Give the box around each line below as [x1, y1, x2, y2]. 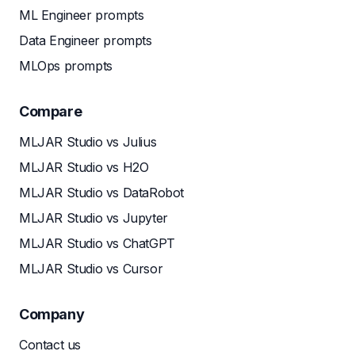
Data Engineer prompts [19, 32, 152, 48]
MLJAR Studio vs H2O [19, 159, 149, 175]
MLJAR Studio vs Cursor [19, 261, 163, 277]
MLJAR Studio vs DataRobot [19, 185, 184, 200]
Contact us [19, 337, 81, 353]
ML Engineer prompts [19, 7, 144, 23]
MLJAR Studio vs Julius [19, 134, 157, 150]
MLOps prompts [19, 58, 113, 74]
